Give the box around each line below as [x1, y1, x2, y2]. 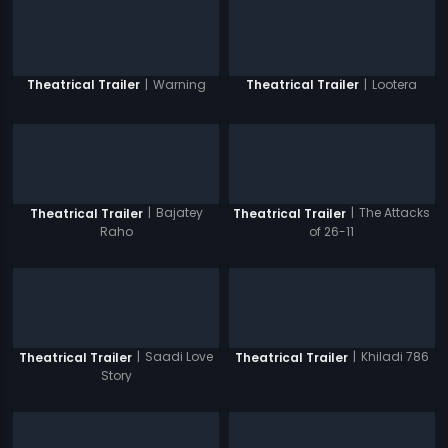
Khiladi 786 [360, 348, 429, 366]
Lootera [372, 75, 418, 93]
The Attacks [359, 204, 431, 222]
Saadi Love [145, 348, 214, 366]
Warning [152, 75, 206, 93]
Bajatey [155, 204, 203, 222]
